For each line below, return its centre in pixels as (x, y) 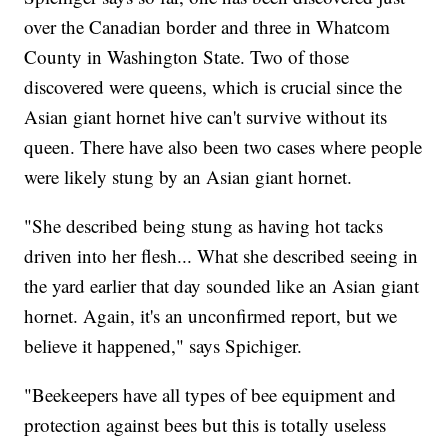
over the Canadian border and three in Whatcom (207, 27)
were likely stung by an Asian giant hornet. (188, 177)
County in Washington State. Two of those (187, 57)
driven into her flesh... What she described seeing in (221, 256)
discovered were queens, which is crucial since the (213, 87)
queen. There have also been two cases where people (223, 147)
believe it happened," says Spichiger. (163, 346)
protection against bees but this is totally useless (205, 425)
